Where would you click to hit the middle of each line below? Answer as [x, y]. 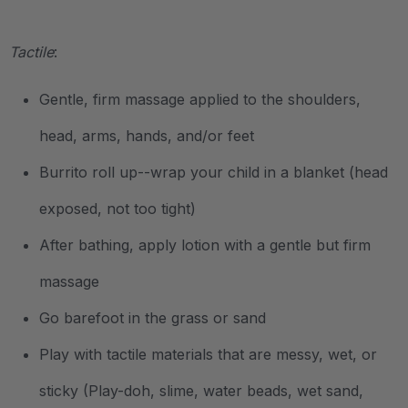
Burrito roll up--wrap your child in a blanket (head [214, 172]
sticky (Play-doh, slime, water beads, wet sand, [201, 390]
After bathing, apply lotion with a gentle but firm [205, 245]
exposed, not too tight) [117, 208]
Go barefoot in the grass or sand [153, 317]
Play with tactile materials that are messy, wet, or [208, 354]
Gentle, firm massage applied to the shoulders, [200, 99]
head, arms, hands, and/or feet [147, 135]
